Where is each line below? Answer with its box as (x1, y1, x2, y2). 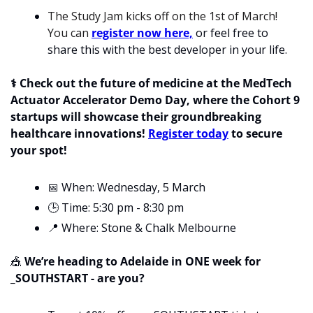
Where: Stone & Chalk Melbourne (59, 220, 236, 236)
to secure (228, 126, 282, 142)
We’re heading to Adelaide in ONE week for (22, 254, 261, 270)
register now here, (92, 25, 193, 41)
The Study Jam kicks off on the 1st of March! (48, 8, 277, 24)
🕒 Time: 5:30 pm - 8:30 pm (48, 200, 184, 216)
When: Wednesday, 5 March (59, 180, 205, 196)
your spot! (10, 143, 67, 159)
